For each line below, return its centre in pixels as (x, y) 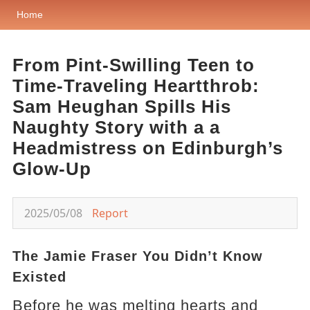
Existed (39, 277)
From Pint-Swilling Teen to (133, 65)
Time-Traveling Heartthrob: (136, 86)
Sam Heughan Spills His (121, 107)
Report (110, 213)
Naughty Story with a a (116, 127)
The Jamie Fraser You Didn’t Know (137, 256)
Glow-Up (52, 169)
